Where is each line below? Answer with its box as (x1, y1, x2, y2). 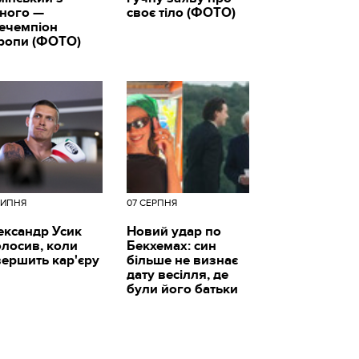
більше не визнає (126, 252, 238, 269)
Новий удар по (126, 224, 221, 240)
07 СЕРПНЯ (126, 197, 177, 209)
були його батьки (126, 281, 238, 298)
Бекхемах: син (126, 238, 216, 255)
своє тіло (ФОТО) (126, 5, 236, 22)
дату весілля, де (126, 267, 228, 284)
